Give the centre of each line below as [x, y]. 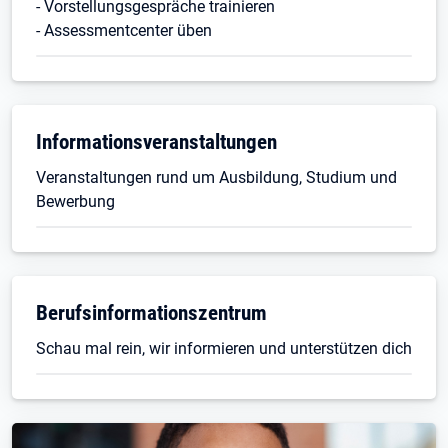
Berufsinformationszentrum [151, 312]
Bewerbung [75, 201]
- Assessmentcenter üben [124, 30]
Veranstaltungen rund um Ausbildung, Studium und [216, 177]
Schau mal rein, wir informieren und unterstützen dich [224, 348]
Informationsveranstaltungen [156, 141]
